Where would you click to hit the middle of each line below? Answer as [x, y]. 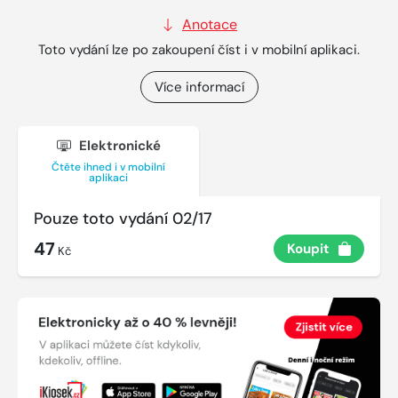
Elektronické [118, 146]
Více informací [199, 87]
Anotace [210, 24]
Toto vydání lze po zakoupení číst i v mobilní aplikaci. [199, 49]
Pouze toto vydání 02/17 [123, 219]
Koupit [308, 249]
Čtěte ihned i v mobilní [108, 167]
